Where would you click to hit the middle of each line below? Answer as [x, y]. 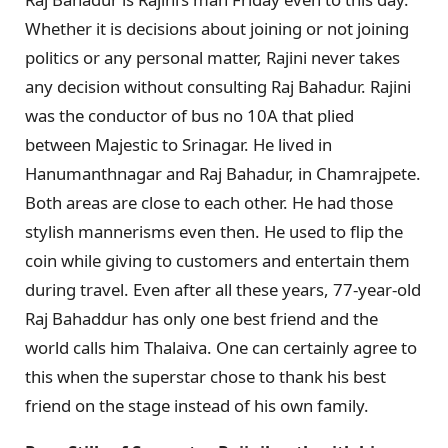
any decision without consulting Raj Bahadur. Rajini [218, 86]
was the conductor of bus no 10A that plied [189, 115]
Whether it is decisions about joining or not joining [217, 28]
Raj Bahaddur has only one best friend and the [201, 318]
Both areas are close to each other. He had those [209, 202]
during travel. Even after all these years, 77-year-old [223, 289]
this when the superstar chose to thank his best [205, 376]
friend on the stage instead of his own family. [197, 405]
